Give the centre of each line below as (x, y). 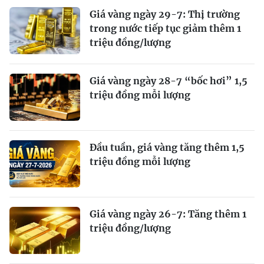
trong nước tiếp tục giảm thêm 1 (165, 28)
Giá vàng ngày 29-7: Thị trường (165, 14)
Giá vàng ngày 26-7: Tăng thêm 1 (168, 214)
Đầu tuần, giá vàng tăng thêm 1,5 (167, 147)
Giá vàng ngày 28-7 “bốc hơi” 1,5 (169, 80)
